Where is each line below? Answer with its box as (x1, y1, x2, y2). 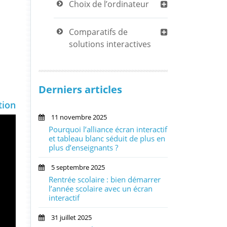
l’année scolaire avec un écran (49, 183, 153, 194)
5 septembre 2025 (45, 163, 105, 172)
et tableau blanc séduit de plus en (49, 133, 165, 143)
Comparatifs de (69, 26, 128, 37)
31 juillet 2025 (45, 213, 92, 222)
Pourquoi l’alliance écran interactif (49, 124, 167, 134)
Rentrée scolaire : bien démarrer (49, 174, 161, 184)
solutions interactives (69, 39, 151, 50)
